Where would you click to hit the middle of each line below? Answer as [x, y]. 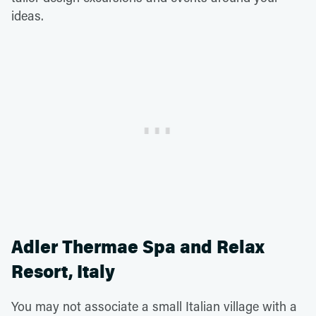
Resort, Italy [63, 272]
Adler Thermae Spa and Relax [138, 248]
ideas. [28, 16]
